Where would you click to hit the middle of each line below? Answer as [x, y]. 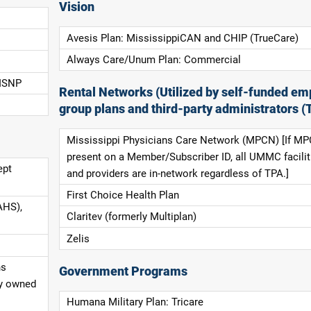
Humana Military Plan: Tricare [135, 302]
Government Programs [124, 271]
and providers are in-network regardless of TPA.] [177, 173]
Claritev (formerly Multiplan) [131, 217]
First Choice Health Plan [123, 195]
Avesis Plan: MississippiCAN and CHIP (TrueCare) [182, 38]
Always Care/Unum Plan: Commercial [153, 59]
